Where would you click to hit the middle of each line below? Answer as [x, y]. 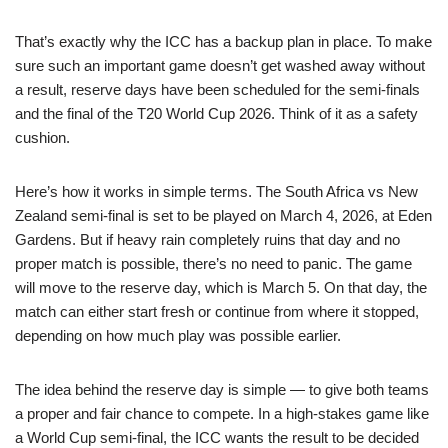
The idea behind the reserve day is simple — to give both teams [222, 389]
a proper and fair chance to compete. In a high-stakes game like [222, 413]
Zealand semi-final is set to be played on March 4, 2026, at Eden [223, 215]
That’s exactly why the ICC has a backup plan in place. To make [223, 41]
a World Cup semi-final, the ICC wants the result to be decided [217, 437]
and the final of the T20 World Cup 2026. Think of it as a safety [216, 113]
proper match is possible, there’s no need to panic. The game [213, 263]
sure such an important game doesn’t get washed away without [220, 65]
